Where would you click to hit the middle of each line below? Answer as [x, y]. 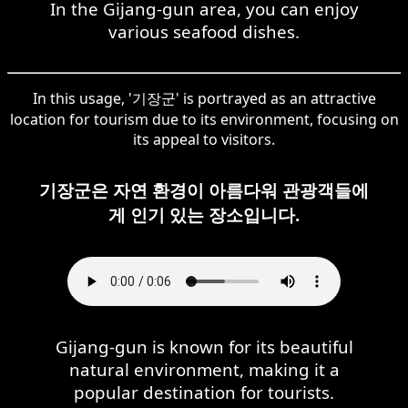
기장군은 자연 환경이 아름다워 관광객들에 [204, 189]
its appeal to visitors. [204, 139]
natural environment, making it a [204, 369]
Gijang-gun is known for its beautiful [204, 346]
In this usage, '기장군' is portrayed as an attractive [204, 98]
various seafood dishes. [204, 31]
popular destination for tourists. [204, 392]
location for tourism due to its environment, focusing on [204, 119]
